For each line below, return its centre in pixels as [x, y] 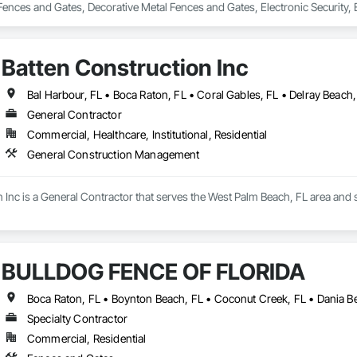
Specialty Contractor [77, 319]
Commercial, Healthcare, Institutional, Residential [147, 135]
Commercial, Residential [86, 339]
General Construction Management [113, 155]
